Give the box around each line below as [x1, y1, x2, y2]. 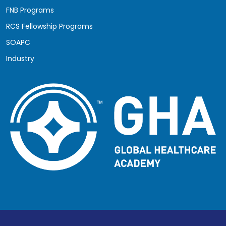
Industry [6, 53, 34, 64]
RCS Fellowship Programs [6, 21, 93, 31]
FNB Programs [6, 5, 54, 15]
